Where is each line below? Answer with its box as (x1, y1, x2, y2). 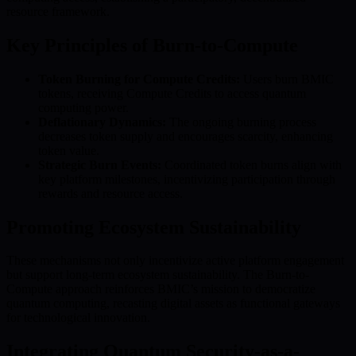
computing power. (38, 100, 129, 114)
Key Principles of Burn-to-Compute (6, 34, 298, 56)
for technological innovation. (6, 311, 150, 325)
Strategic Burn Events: (38, 157, 161, 172)
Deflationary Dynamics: (38, 114, 166, 129)
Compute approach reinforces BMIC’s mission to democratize (6, 282, 315, 296)
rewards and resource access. (38, 186, 183, 200)
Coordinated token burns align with (161, 157, 342, 172)
